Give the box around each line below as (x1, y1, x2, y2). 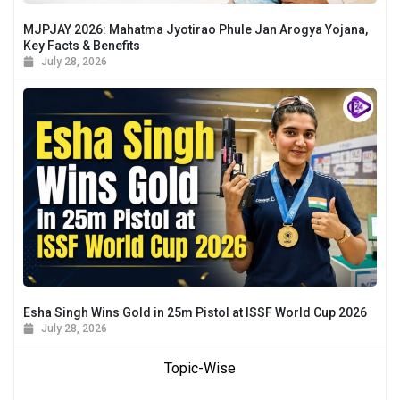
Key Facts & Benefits (23, 37, 140, 53)
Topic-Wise (164, 360, 236, 378)
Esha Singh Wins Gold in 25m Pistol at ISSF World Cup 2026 (23, 305, 367, 321)
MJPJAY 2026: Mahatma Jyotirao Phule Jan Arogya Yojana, (23, 21, 368, 37)
